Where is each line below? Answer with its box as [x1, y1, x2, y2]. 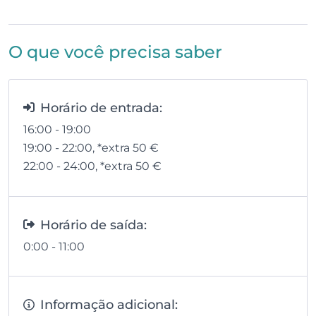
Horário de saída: [40, 217, 147, 232]
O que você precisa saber [8, 42, 222, 63]
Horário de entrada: [40, 99, 162, 115]
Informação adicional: [40, 297, 178, 312]
